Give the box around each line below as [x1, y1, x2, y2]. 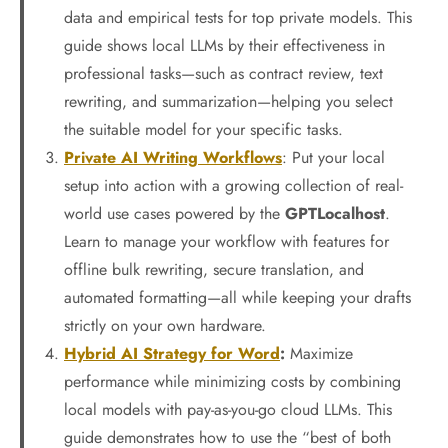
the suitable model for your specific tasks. [64, 118, 343, 141]
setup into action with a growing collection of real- [64, 174, 403, 197]
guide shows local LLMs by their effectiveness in [64, 34, 385, 57]
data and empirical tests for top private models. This [64, 6, 412, 29]
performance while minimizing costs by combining [64, 370, 401, 393]
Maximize [285, 342, 353, 365]
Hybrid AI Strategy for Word [64, 342, 280, 365]
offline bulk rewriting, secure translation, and [64, 258, 364, 281]
